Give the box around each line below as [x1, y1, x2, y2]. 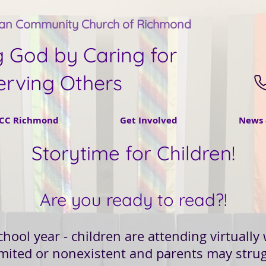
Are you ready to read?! [39, 189, 227, 210]
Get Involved [119, 114, 178, 126]
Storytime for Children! [31, 141, 235, 165]
